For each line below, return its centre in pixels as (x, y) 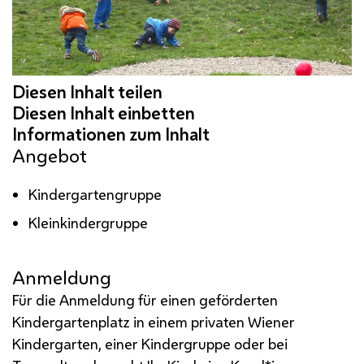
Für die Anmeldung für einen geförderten (145, 299)
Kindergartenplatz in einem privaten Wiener (154, 321)
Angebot (50, 155)
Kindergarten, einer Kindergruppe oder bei (150, 343)
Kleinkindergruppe (89, 222)
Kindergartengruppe (95, 194)
